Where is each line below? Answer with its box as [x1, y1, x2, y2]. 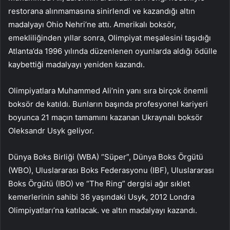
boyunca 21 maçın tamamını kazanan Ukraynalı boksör [8, 112, 203, 122]
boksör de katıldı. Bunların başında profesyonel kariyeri [8, 99, 208, 109]
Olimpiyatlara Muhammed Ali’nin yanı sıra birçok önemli [8, 85, 208, 95]
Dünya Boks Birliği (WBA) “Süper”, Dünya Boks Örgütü [8, 151, 203, 162]
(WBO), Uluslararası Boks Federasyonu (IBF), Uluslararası [8, 165, 214, 175]
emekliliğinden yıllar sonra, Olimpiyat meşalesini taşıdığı [8, 32, 211, 43]
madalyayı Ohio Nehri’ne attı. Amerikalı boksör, [8, 19, 176, 29]
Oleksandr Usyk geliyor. [8, 125, 94, 136]
